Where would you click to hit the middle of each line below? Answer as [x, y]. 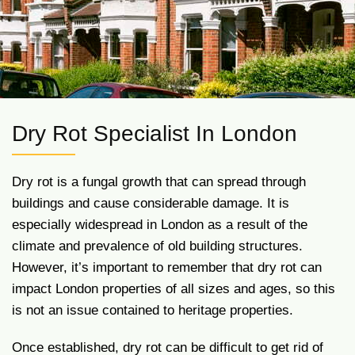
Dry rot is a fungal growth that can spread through [159, 182]
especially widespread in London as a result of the [160, 225]
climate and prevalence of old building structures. [157, 246]
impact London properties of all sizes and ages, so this [174, 289]
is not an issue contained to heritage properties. [153, 310]
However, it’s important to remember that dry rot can [167, 267]
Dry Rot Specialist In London [155, 134]
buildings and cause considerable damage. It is [151, 203]
